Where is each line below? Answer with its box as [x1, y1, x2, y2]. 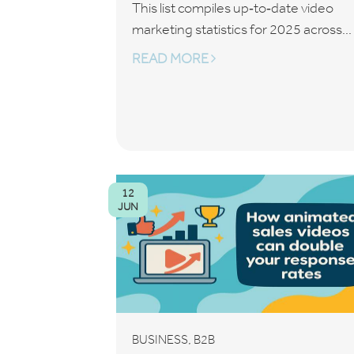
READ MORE [132, 50, 211, 67]
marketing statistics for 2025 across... [132, 21, 352, 38]
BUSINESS [132, 332, 188, 347]
